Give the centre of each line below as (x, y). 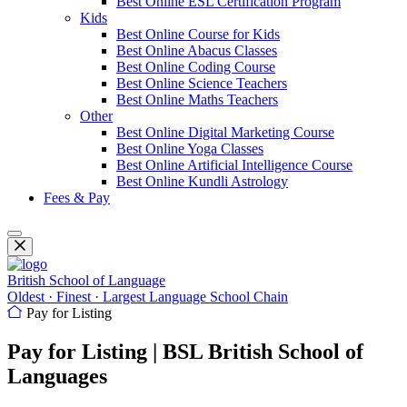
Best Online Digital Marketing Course (225, 132)
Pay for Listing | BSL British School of (185, 351)
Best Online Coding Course (196, 67)
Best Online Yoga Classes (190, 149)
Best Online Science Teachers (202, 83)
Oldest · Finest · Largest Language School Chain (148, 297)
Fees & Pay (77, 198)
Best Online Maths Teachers (197, 99)
